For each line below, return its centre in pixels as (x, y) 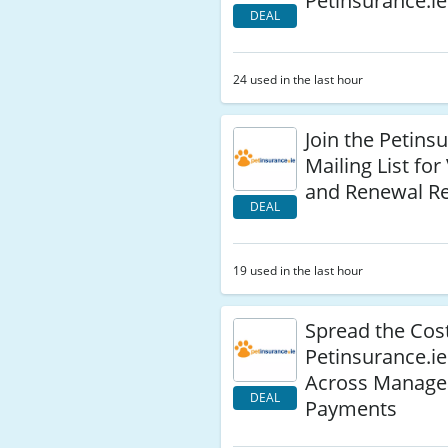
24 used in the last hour (298, 79)
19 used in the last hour (298, 270)
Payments (351, 408)
